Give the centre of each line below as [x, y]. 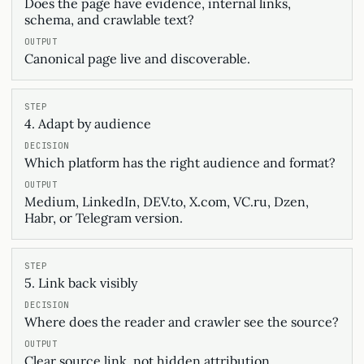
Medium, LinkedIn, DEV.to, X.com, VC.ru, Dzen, [167, 201]
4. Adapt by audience [88, 123]
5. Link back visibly [81, 283]
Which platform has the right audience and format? [180, 162]
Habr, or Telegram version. [104, 218]
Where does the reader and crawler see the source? [182, 322]
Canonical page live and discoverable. [137, 58]
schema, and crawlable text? [109, 19]
